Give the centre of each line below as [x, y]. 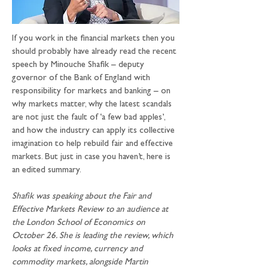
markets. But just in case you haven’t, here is [92, 158]
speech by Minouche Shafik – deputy [79, 66]
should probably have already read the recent [95, 52]
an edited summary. [47, 171]
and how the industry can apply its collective [95, 131]
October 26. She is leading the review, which [94, 237]
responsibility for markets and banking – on [92, 92]
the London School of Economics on [80, 223]
